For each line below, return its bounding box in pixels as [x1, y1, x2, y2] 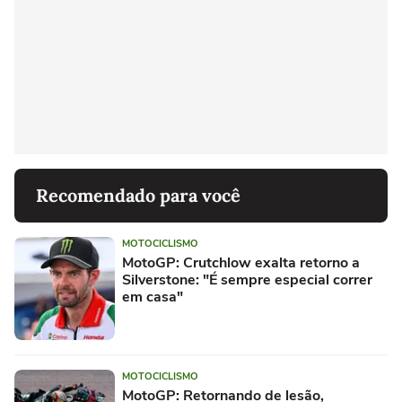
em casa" [122, 287, 183, 308]
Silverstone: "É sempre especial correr [122, 270, 372, 291]
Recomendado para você [36, 184, 240, 207]
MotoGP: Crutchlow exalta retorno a [122, 253, 360, 274]
